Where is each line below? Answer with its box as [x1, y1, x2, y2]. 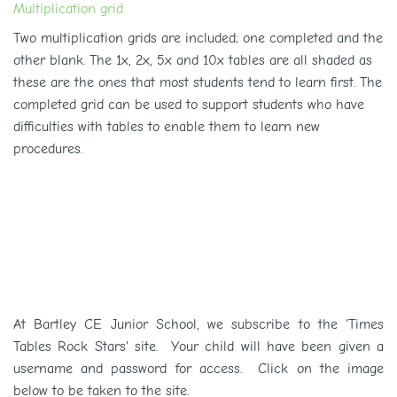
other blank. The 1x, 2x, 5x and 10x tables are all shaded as [13, 52, 372, 68]
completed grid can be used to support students [13, 97, 303, 113]
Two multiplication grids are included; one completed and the [13, 30, 383, 46]
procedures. [13, 141, 82, 157]
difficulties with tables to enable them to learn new [13, 119, 320, 135]
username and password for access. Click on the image [13, 361, 384, 377]
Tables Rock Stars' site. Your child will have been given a [13, 339, 384, 354]
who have [303, 97, 364, 113]
